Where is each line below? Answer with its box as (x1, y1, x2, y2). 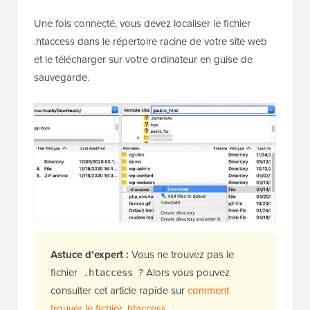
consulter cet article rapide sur (51, 283, 188, 298)
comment (188, 283, 229, 298)
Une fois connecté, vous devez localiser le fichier (34, 16, 250, 31)
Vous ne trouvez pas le (129, 247, 234, 262)
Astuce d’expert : (51, 247, 129, 263)
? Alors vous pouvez (136, 265, 230, 280)
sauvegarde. (34, 70, 89, 85)
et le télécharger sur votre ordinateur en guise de (34, 52, 253, 67)
